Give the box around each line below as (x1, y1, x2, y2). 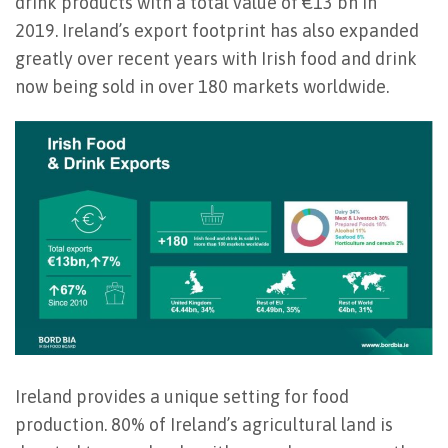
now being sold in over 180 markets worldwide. (15, 75, 389, 97)
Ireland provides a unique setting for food (15, 386, 349, 408)
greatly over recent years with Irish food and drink (15, 47, 417, 69)
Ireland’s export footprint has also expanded (62, 19, 419, 41)
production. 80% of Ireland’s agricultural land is (15, 414, 393, 436)
